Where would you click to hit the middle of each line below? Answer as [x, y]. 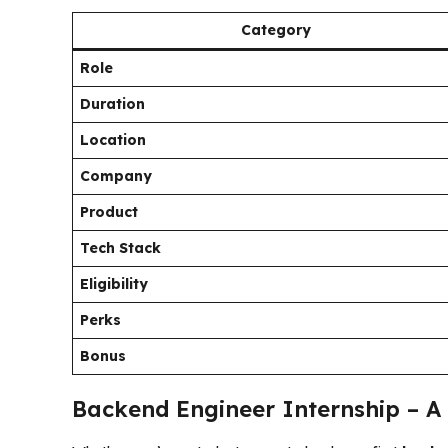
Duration [112, 103]
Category [276, 29]
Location [113, 139]
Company [116, 175]
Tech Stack [120, 247]
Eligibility [114, 283]
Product [109, 211]
